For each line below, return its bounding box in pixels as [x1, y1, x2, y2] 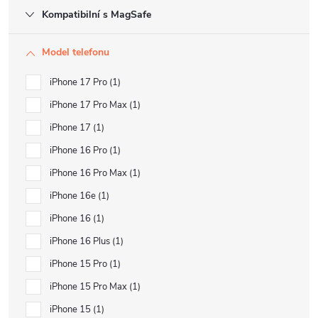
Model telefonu [42, 45, 109, 59]
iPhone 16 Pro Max [50, 167, 129, 180]
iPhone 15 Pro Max [50, 280, 129, 293]
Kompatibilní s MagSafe [42, 8, 151, 21]
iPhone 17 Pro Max [50, 99, 129, 111]
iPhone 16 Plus [50, 235, 112, 248]
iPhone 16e [50, 190, 98, 202]
